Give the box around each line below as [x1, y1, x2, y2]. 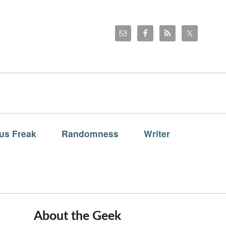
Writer [144, 127, 170, 140]
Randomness [62, 127, 119, 140]
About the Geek [34, 210, 122, 222]
